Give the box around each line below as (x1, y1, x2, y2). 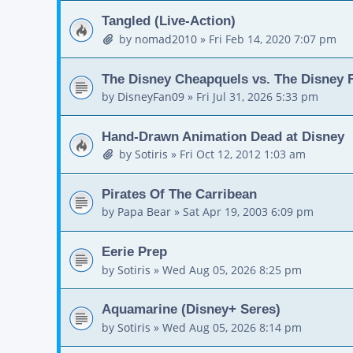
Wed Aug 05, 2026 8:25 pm (162, 262, 302, 277)
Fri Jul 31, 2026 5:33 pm (196, 89, 318, 105)
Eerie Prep (102, 243, 167, 260)
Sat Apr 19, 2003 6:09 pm (183, 204, 314, 220)
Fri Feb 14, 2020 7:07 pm (208, 31, 336, 46)
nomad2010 (134, 31, 197, 46)
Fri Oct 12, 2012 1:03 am (179, 147, 306, 162)
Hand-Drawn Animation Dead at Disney (102, 128, 344, 144)
